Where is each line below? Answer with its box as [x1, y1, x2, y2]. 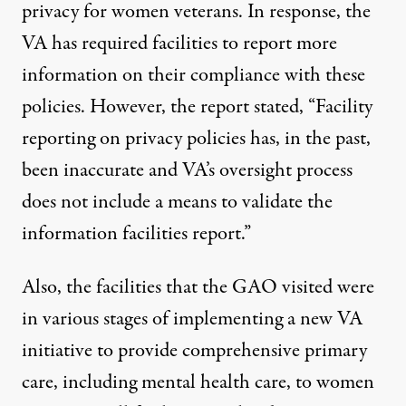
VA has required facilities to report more [22, 28, 337, 58]
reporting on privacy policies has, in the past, [22, 123, 371, 153]
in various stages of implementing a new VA [22, 304, 362, 333]
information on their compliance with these [22, 60, 365, 90]
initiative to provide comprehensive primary [22, 335, 367, 365]
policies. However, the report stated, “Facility [22, 92, 372, 121]
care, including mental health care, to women [22, 367, 374, 397]
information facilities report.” [22, 218, 251, 248]
